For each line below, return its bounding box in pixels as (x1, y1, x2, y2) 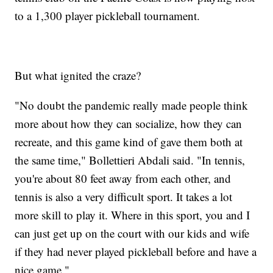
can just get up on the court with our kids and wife (15, 225, 250, 241)
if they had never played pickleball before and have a (15, 244, 257, 260)
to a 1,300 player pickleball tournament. (15, 8, 200, 24)
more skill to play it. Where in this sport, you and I (15, 207, 250, 223)
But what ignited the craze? (15, 68, 145, 83)
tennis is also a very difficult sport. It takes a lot (15, 189, 233, 205)
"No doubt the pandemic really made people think (15, 97, 249, 113)
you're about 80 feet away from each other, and (15, 171, 232, 186)
